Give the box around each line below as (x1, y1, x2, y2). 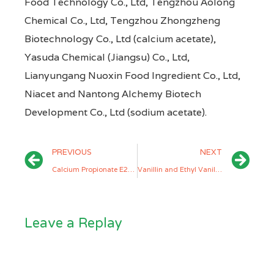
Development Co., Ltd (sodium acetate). (24, 105, 207, 119)
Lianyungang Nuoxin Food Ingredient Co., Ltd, (24, 68, 240, 82)
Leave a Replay (24, 215, 122, 231)
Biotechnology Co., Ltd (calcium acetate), (24, 32, 216, 45)
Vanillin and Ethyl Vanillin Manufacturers (215, 165, 222, 174)
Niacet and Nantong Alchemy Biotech (24, 87, 201, 100)
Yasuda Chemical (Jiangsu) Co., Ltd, (24, 50, 190, 64)
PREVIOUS (52, 146, 92, 157)
